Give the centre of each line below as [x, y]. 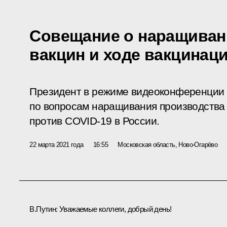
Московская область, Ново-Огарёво [168, 144]
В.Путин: [44, 209]
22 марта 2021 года [56, 144]
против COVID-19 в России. [94, 121]
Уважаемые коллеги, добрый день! [115, 209]
